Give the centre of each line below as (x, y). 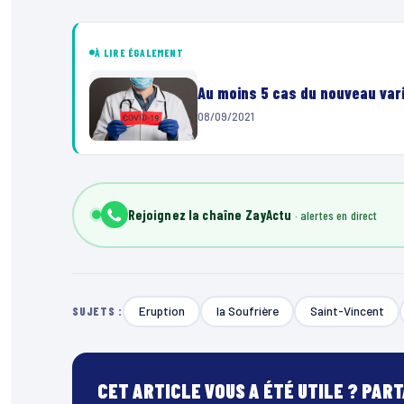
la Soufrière (247, 311)
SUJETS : (98, 312)
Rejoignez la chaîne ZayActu (210, 215)
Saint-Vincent (347, 311)
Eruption (161, 311)
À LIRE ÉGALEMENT (140, 52)
